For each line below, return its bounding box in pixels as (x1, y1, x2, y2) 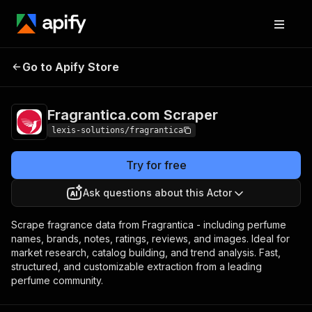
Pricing (192, 59, 220, 70)
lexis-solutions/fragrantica (52, 125, 183, 135)
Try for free (125, 158, 187, 172)
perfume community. (11, 274, 103, 286)
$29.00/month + (219, 59, 288, 70)
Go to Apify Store (22, 60, 119, 74)
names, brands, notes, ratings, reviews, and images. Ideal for (11, 233, 290, 244)
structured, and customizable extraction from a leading (11, 260, 262, 272)
